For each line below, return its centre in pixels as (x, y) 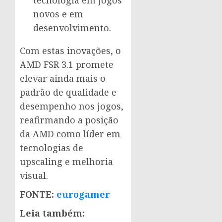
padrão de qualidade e (68, 92)
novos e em (58, 14)
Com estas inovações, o (70, 51)
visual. (34, 176)
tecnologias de (52, 148)
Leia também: (52, 213)
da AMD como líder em (70, 134)
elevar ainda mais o (63, 79)
